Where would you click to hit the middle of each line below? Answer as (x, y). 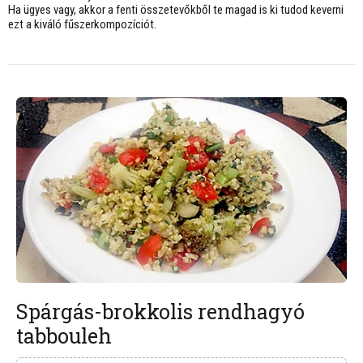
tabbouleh (64, 336)
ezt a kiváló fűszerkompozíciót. (82, 24)
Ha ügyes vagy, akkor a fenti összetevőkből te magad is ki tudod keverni (176, 10)
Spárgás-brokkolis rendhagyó (160, 312)
